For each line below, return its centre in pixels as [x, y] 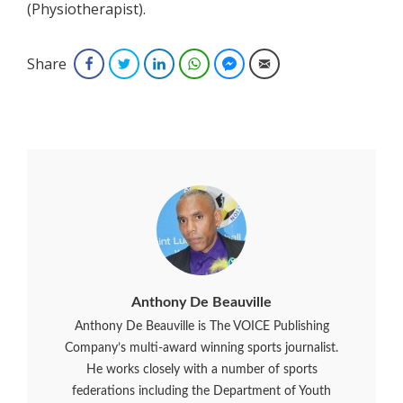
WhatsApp [234, 64]
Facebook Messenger [297, 64]
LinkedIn [194, 64]
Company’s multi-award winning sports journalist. [201, 349]
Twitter [155, 64]
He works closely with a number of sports [201, 370]
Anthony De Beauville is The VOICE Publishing [201, 327]
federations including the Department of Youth [201, 392]
